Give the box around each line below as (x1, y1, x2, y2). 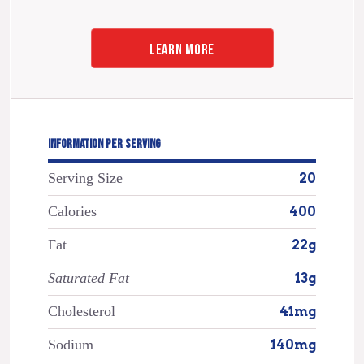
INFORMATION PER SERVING (47, 136, 161, 153)
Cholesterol (47, 302, 115, 319)
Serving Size (47, 169, 123, 186)
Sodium (47, 336, 93, 353)
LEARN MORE (149, 41, 215, 58)
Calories (47, 202, 97, 219)
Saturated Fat (47, 269, 129, 286)
